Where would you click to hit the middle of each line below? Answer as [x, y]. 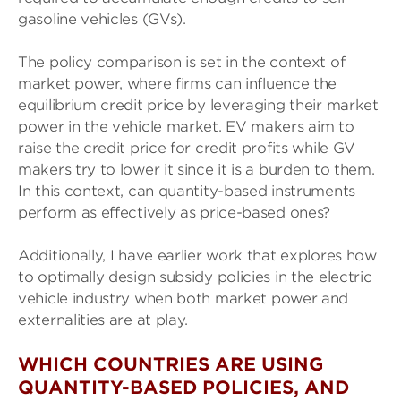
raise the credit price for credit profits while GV [187, 148]
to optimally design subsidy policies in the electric [195, 277]
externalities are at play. [103, 320]
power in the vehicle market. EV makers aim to [186, 127]
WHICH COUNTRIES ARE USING [171, 364]
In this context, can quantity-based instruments [187, 191]
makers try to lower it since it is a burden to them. [196, 170]
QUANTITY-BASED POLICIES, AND [183, 388]
